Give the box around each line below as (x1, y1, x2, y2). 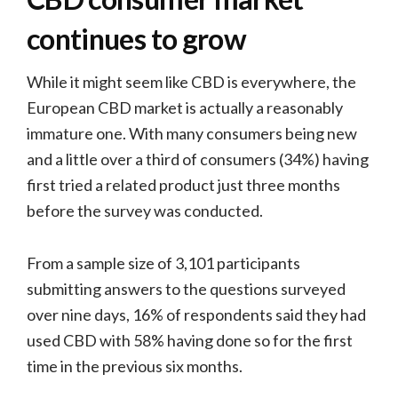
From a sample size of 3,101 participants (27, 252, 300, 273)
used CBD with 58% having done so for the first (27, 330, 353, 350)
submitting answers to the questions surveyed (27, 278, 346, 298)
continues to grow (27, 20, 246, 56)
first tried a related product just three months (27, 174, 340, 195)
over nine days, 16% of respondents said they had (27, 304, 366, 324)
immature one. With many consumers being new (27, 123, 357, 143)
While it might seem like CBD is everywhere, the (27, 71, 356, 92)
